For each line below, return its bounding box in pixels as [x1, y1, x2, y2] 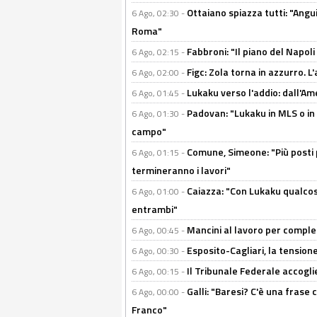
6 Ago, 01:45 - [132, 86, 187, 100]
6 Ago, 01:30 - [132, 107, 187, 120]
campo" [132, 124, 166, 139]
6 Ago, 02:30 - [132, 6, 187, 20]
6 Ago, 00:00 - [132, 285, 187, 299]
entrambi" [132, 202, 178, 217]
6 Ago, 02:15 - [132, 45, 187, 59]
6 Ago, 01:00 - [132, 185, 187, 198]
